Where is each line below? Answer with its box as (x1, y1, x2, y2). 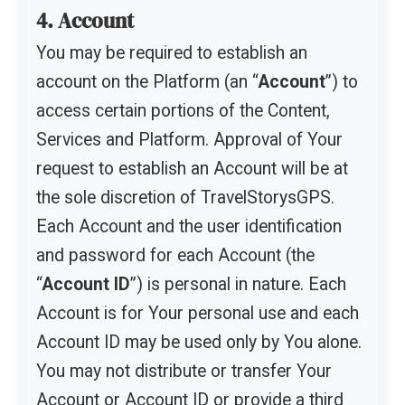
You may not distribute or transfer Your (36, 360, 332, 381)
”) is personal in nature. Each (130, 273, 346, 295)
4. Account (36, 6, 134, 35)
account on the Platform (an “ (36, 71, 259, 92)
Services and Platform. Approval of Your (36, 128, 343, 150)
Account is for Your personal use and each (36, 302, 359, 324)
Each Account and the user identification (36, 215, 342, 237)
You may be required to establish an (36, 42, 307, 63)
